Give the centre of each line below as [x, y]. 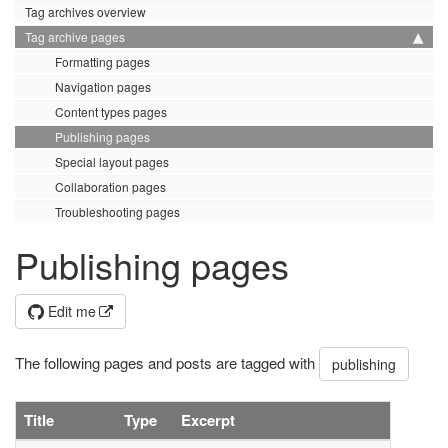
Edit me [70, 311]
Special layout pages [112, 161]
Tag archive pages [75, 36]
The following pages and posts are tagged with [167, 362]
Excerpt [208, 420]
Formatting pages [102, 61]
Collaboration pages [110, 186]
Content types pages [111, 111]
